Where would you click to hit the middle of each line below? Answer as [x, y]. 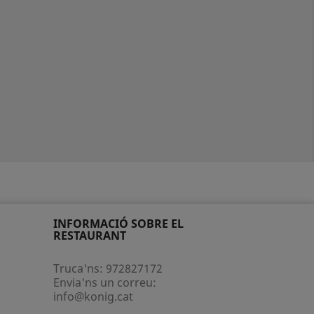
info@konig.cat [93, 296]
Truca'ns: [80, 268]
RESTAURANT [90, 235]
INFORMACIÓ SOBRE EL [118, 224]
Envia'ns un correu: [105, 282]
